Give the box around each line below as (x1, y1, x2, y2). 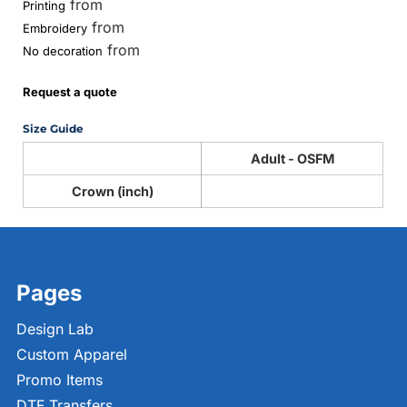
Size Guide (23, 121, 84, 135)
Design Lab (16, 320, 94, 339)
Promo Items (16, 371, 103, 390)
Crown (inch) (71, 183, 154, 199)
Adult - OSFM (250, 150, 334, 166)
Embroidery (23, 20, 88, 35)
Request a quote (23, 84, 118, 99)
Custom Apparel (16, 345, 127, 364)
